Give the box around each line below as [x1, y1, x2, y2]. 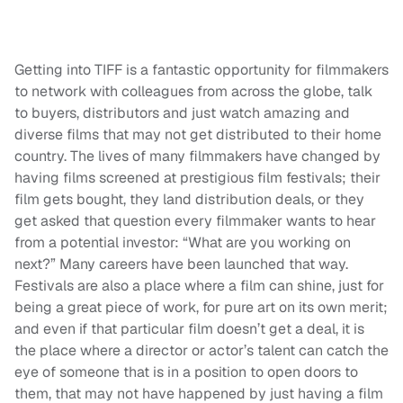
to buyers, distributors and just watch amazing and [14, 103, 350, 123]
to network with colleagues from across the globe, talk [14, 82, 372, 102]
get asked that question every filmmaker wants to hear [14, 211, 376, 231]
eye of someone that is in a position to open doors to [14, 363, 358, 382]
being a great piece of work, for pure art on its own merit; [14, 298, 388, 318]
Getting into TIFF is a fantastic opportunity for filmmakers [14, 60, 389, 80]
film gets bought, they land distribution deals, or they [14, 190, 364, 210]
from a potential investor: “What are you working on [14, 233, 351, 253]
